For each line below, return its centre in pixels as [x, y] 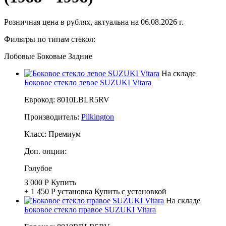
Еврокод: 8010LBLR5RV [67, 99]
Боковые [51, 56]
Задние [80, 56]
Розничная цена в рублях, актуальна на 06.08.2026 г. [94, 22]
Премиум [65, 134]
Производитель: [53, 117]
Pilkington [98, 117]
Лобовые [19, 56]
